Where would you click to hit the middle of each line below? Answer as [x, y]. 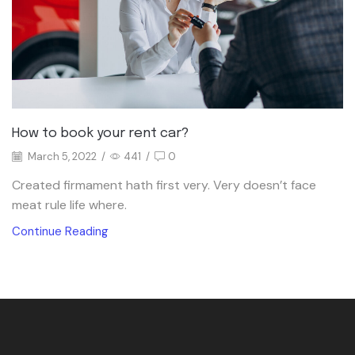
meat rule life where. [69, 205]
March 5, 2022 [61, 156]
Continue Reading [60, 232]
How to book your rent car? [101, 133]
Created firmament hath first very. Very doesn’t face [164, 185]
